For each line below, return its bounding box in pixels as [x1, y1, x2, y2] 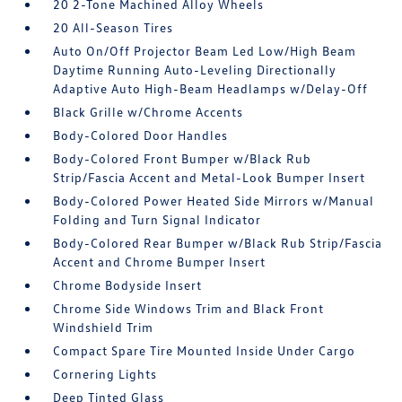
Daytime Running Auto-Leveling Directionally [53, 62, 337, 77]
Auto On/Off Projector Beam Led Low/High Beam [53, 43, 357, 58]
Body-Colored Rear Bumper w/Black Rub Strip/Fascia [53, 235, 383, 250]
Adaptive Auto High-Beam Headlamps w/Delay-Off [53, 81, 369, 96]
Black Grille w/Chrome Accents [53, 104, 244, 119]
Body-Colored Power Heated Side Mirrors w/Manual [53, 193, 375, 208]
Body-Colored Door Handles [53, 127, 229, 143]
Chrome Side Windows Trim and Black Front [53, 301, 325, 316]
